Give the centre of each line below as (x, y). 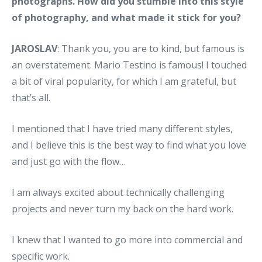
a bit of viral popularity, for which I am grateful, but (124, 81)
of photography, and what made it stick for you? (126, 17)
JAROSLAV (35, 48)
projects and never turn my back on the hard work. (123, 208)
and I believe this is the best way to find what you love (129, 145)
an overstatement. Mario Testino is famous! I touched (129, 65)
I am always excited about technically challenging (118, 192)
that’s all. (31, 97)
